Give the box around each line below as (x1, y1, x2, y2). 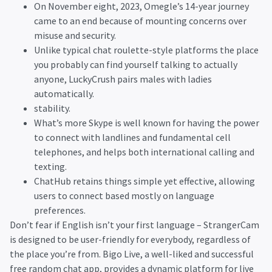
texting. (34, 160, 67, 172)
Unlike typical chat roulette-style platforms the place (34, 43, 259, 56)
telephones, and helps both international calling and (34, 145, 254, 158)
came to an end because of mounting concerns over (34, 14, 246, 27)
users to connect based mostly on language (34, 189, 214, 202)
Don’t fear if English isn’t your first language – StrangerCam (10, 218, 259, 231)
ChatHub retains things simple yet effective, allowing (34, 174, 255, 187)
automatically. (34, 87, 94, 100)
